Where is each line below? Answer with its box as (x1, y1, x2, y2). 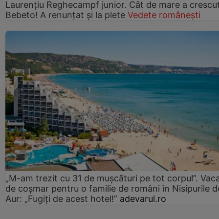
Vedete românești (128, 10, 200, 21)
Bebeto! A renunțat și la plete (5, 10, 125, 21)
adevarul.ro (120, 193, 166, 204)
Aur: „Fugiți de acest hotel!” (5, 193, 117, 204)
